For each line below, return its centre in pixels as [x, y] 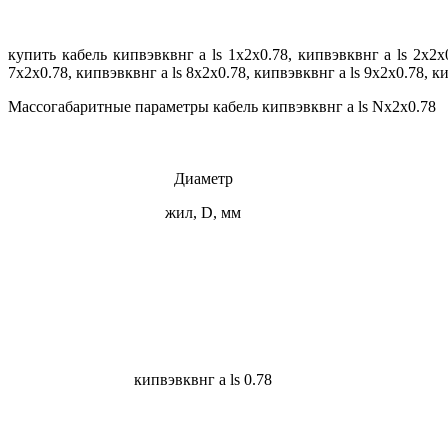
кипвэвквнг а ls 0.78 [203, 380]
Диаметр [203, 179]
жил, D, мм [203, 213]
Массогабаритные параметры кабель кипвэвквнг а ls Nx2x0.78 [222, 107]
